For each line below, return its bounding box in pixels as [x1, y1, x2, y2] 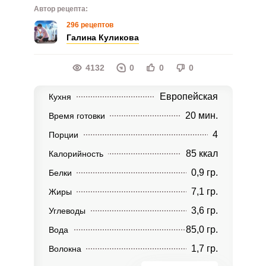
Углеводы [48, 206, 85, 216]
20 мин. [185, 110, 218, 121]
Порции [48, 130, 78, 140]
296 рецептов [66, 21, 113, 29]
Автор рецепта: [33, 5, 88, 13]
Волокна [48, 244, 81, 254]
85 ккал [185, 148, 218, 159]
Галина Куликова [66, 33, 139, 42]
